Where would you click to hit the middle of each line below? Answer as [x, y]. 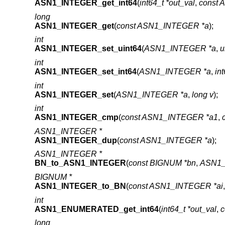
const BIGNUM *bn [162, 163]
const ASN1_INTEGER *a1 [169, 118]
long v [202, 94]
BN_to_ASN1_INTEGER [80, 163]
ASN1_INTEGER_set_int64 [85, 72]
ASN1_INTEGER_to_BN [80, 186]
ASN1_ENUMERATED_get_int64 [96, 209]
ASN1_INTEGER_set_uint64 [88, 49]
